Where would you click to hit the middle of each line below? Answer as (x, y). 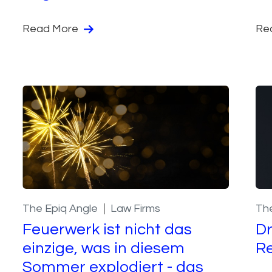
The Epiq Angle (60, 208)
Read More (52, 29)
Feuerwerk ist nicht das (107, 229)
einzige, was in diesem (104, 248)
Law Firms (136, 208)
